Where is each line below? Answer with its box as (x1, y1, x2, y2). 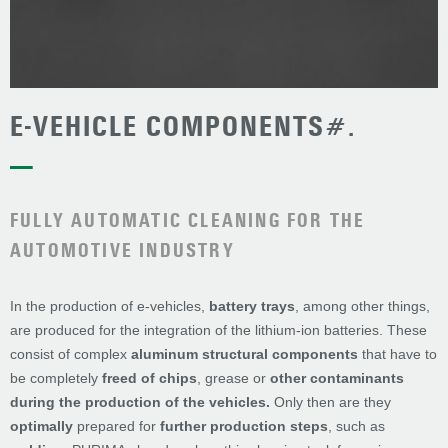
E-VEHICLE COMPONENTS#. (10, 109, 356, 145)
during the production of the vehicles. (10, 394, 270, 411)
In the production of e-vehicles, (10, 298, 209, 315)
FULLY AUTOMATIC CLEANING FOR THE (10, 209, 366, 233)
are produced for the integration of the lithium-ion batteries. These (10, 322, 427, 339)
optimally (10, 418, 73, 435)
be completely (10, 370, 102, 387)
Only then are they (270, 394, 391, 411)
